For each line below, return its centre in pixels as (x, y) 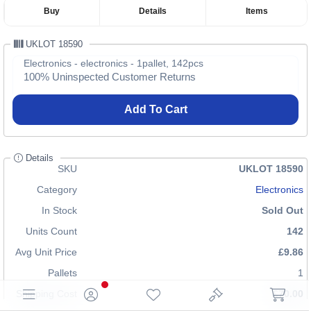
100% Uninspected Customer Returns (110, 77)
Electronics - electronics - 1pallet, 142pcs (114, 63)
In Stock (59, 210)
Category (57, 190)
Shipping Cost (47, 294)
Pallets (62, 273)
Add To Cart (155, 109)
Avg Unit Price (46, 252)
